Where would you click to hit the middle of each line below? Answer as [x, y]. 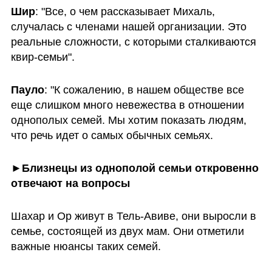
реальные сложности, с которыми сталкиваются [133, 42]
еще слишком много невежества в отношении [127, 105]
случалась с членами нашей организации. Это [128, 27]
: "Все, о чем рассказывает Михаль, [125, 12]
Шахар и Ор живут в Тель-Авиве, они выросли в [133, 216]
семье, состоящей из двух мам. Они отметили [127, 231]
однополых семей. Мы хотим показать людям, [128, 120]
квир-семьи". [42, 57]
